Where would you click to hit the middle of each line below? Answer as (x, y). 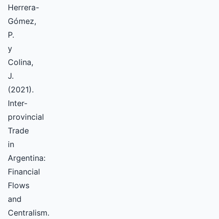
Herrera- (23, 7)
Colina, (21, 62)
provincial (26, 117)
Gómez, (22, 21)
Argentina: (27, 158)
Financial (24, 171)
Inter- (18, 103)
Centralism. (29, 212)
